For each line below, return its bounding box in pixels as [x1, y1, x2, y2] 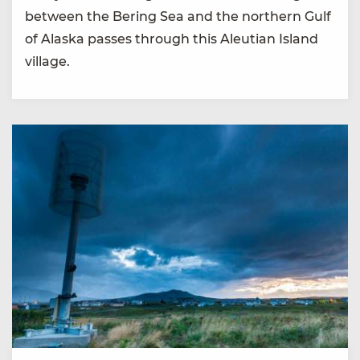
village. [25, 53, 70, 69]
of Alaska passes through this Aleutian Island [25, 31, 318, 47]
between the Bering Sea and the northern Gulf [25, 8, 331, 24]
